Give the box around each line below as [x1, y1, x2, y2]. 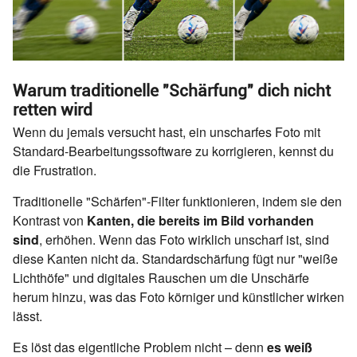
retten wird [13, 100, 92, 120]
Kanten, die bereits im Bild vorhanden [87, 210, 314, 229]
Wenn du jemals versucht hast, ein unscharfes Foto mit [13, 122, 320, 141]
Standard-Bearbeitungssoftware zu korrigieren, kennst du [13, 141, 334, 160]
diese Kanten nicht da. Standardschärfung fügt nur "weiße [13, 249, 338, 268]
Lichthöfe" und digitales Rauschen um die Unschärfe [13, 268, 309, 287]
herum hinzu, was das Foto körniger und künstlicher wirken [13, 287, 344, 306]
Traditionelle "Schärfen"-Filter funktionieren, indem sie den [13, 191, 342, 210]
